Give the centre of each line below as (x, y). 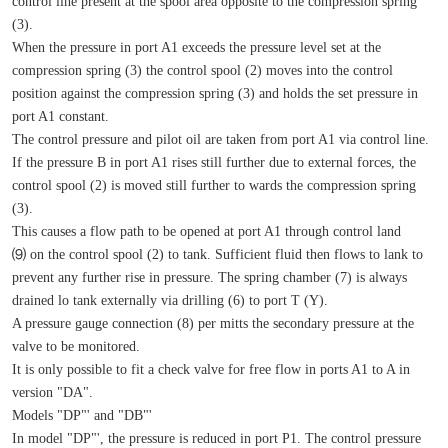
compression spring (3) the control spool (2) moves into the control (202, 69)
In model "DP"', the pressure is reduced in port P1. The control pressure (216, 437)
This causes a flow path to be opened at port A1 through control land (206, 230)
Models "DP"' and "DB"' (81, 414)
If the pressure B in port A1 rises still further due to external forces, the (213, 161)
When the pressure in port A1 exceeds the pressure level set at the (196, 46)
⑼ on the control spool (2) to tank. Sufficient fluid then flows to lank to (217, 253)
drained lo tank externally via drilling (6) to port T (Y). (169, 299)
